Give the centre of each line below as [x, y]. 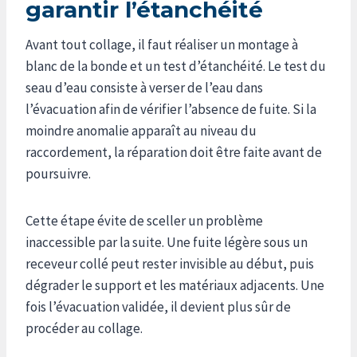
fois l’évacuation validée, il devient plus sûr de [158, 306]
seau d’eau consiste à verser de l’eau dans [144, 87]
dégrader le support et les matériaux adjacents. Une [175, 285]
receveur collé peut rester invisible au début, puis [170, 263]
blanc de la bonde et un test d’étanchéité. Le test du [176, 66]
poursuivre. [58, 173]
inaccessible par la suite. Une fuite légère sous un [167, 242]
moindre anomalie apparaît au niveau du [141, 130]
